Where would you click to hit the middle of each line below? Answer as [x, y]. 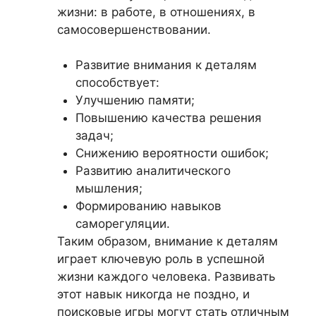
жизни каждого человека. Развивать [166, 276]
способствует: [117, 83]
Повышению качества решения [168, 118]
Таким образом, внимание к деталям [168, 241]
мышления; [109, 188]
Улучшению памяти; [135, 100]
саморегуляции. [122, 224]
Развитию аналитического [153, 171]
